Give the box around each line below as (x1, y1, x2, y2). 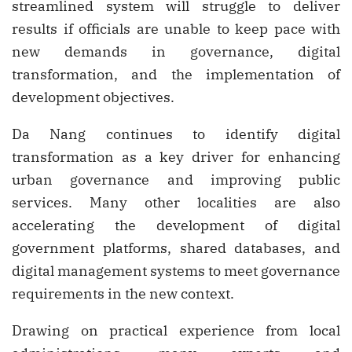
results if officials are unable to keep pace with (12, 20, 340, 38)
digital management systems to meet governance (12, 262, 340, 280)
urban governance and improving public (12, 170, 340, 189)
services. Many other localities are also (12, 193, 340, 212)
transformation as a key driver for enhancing (12, 148, 340, 167)
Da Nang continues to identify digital (12, 125, 340, 144)
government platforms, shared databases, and (12, 239, 340, 258)
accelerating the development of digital (12, 216, 340, 235)
